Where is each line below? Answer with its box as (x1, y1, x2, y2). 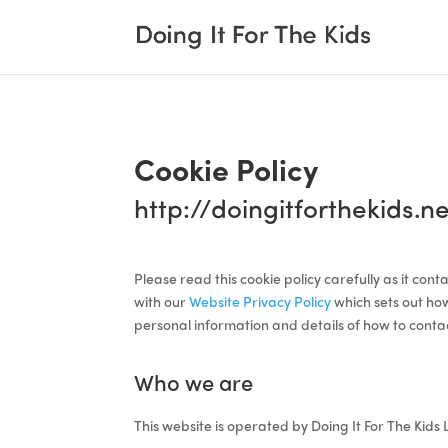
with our (134, 290, 190, 311)
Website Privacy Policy (189, 290, 332, 311)
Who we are (134, 365, 254, 398)
